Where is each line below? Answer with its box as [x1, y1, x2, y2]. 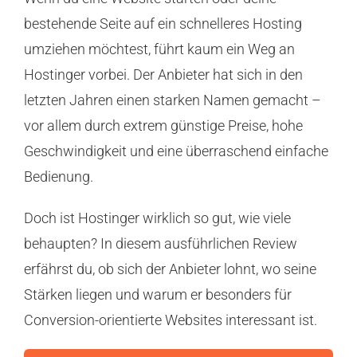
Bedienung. [23, 168, 93, 186]
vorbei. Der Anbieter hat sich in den [84, 66, 303, 84]
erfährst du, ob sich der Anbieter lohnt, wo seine [23, 261, 316, 278]
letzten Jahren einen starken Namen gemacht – [23, 92, 321, 109]
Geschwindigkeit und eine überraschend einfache [23, 143, 328, 160]
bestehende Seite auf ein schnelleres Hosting [23, 15, 302, 33]
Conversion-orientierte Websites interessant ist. [23, 312, 317, 329]
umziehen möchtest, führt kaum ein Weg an [23, 41, 295, 58]
